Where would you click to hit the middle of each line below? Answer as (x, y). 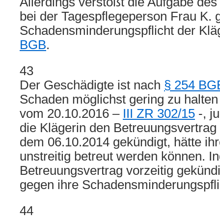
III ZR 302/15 (159, 113)
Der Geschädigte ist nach (92, 85)
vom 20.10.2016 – (71, 113)
